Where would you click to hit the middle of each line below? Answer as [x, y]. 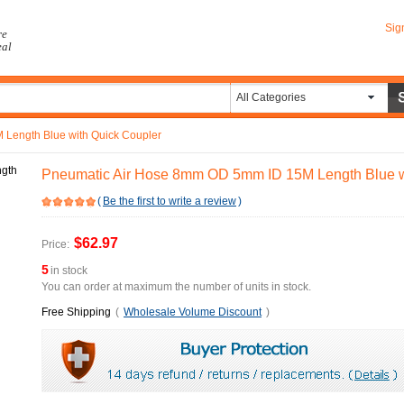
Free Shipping [76, 312]
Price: [55, 244]
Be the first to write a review [170, 201]
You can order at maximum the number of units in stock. [176, 287]
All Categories [271, 97]
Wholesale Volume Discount [193, 312]
